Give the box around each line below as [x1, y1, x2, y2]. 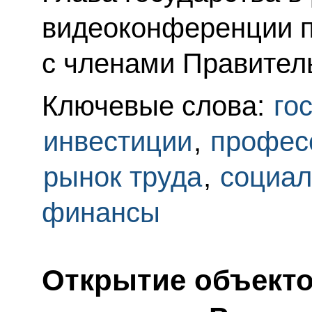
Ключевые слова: [41, 91, 272, 121]
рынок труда [42, 162, 202, 192]
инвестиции [42, 126, 192, 157]
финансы [41, 197, 160, 228]
